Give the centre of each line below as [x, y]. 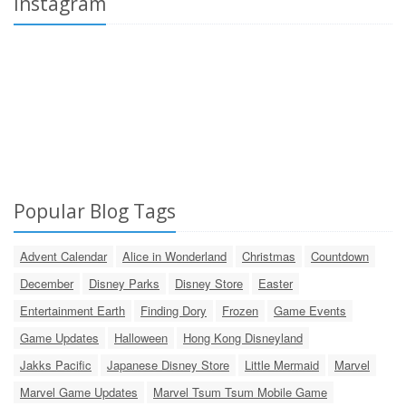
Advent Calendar [63, 256]
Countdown [340, 256]
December [47, 283]
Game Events [310, 310]
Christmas [269, 256]
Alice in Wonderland [174, 256]
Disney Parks [124, 283]
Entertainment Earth [72, 310]
